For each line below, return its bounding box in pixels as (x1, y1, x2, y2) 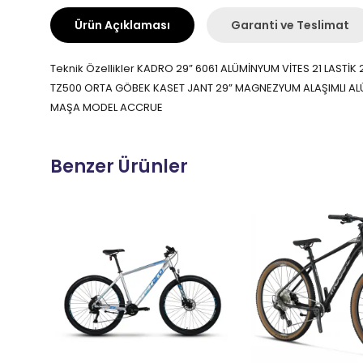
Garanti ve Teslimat (231, 17, 349, 33)
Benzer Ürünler (50, 153, 188, 179)
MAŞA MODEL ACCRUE (50, 100, 163, 115)
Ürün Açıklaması (75, 17, 170, 33)
